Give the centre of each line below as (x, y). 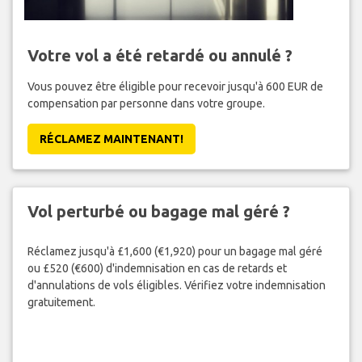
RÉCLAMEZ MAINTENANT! (111, 139)
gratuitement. (61, 302)
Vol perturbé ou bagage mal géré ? (158, 212)
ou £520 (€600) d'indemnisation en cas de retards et (157, 268)
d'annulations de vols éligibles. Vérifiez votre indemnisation (176, 285)
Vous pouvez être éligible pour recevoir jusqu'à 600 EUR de (175, 87)
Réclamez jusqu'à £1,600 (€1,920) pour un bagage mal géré (175, 251)
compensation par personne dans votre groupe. (146, 104)
